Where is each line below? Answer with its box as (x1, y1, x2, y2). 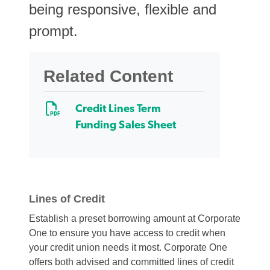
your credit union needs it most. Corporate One (29, 242, 227, 253)
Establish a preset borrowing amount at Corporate (29, 213, 240, 224)
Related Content (43, 67, 173, 86)
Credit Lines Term (75, 104, 161, 115)
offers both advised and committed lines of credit (29, 257, 234, 267)
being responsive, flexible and (29, 1, 216, 17)
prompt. (29, 23, 78, 39)
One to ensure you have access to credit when (29, 228, 225, 238)
